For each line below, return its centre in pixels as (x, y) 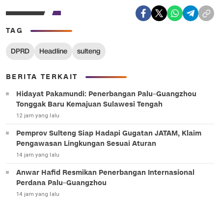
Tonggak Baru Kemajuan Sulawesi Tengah (89, 104)
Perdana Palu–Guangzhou (61, 183)
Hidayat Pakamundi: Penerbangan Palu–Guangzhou (106, 94)
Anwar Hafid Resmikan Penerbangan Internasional (105, 173)
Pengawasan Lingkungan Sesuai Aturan (86, 144)
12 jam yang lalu (38, 116)
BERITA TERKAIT (42, 77)
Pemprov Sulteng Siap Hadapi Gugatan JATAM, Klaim (109, 133)
